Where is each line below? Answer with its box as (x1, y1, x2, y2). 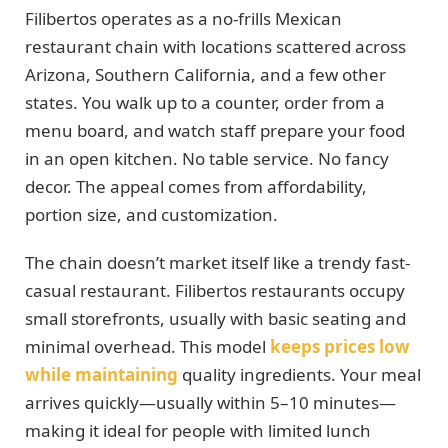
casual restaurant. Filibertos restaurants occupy (25, 279, 405, 303)
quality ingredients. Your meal (178, 363, 421, 387)
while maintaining (25, 363, 178, 387)
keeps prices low (270, 335, 410, 359)
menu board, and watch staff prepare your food (25, 118, 405, 142)
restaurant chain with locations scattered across (25, 34, 406, 58)
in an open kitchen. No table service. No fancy (25, 146, 389, 170)
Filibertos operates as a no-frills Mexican (25, 6, 342, 30)
